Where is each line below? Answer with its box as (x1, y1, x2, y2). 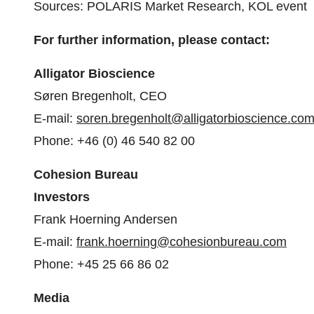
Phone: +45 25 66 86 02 (34, 257, 169, 271)
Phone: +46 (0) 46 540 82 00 (34, 134, 195, 148)
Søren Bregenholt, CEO (34, 89, 167, 103)
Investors (34, 190, 90, 204)
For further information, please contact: (34, 33, 270, 47)
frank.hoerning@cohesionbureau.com (76, 235, 287, 249)
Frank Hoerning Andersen (34, 212, 177, 226)
